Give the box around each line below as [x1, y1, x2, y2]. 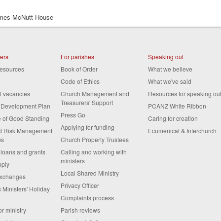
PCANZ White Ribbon [147, 101, 206, 110]
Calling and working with [61, 147, 127, 156]
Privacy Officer [61, 181, 100, 189]
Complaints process [61, 193, 114, 202]
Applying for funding [61, 122, 115, 131]
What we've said [147, 76, 191, 85]
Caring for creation [147, 113, 198, 122]
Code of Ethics [61, 76, 100, 85]
